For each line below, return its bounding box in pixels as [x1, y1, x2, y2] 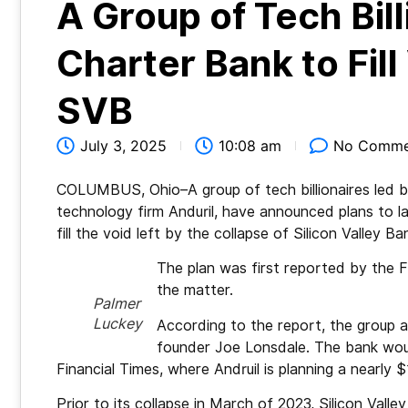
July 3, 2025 [80, 136, 167, 155]
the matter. [157, 281, 233, 300]
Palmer [93, 295, 140, 313]
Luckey [93, 315, 142, 333]
